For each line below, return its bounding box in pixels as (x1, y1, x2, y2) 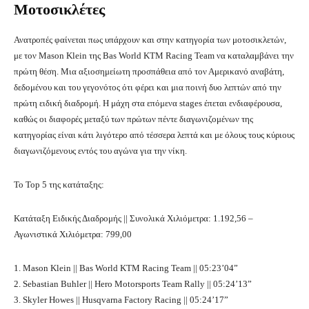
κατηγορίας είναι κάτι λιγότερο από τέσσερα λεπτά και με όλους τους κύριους (14, 130, 295, 141)
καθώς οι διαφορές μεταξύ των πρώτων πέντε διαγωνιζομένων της (14, 114, 253, 125)
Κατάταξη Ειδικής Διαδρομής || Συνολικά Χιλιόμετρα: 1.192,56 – (14, 213, 253, 224)
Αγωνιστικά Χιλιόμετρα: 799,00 (14, 229, 132, 240)
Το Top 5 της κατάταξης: (14, 179, 104, 190)
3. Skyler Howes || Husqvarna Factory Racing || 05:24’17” (14, 295, 228, 306)
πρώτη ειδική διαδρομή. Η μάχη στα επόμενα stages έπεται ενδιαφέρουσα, (14, 98, 282, 109)
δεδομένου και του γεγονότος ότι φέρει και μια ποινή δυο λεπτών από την (14, 82, 281, 93)
